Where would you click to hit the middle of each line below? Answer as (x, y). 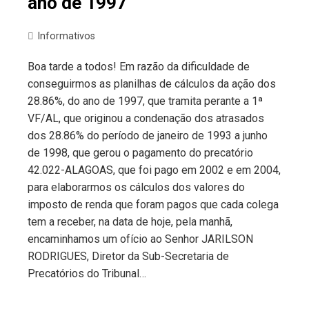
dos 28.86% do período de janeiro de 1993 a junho (148, 135)
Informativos (66, 36)
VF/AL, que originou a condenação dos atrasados (146, 118)
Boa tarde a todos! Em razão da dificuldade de (139, 66)
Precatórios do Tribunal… (87, 273)
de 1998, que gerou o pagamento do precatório (140, 152)
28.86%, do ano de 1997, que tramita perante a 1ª (145, 101)
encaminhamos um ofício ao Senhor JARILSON (140, 239)
